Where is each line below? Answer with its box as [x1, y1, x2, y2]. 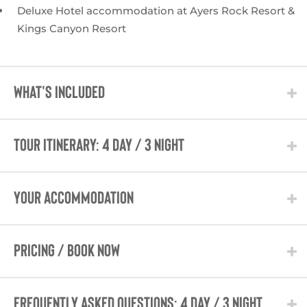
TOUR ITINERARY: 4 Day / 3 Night [14, 137, 184, 155]
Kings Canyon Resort [17, 22, 126, 36]
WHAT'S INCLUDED [14, 84, 105, 102]
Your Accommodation [14, 190, 134, 208]
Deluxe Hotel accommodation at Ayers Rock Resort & [17, 4, 295, 18]
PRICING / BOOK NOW [14, 243, 120, 260]
